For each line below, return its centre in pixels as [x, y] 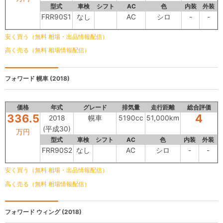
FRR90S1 [56, 16]
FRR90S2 [57, 150]
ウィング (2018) [58, 212]
